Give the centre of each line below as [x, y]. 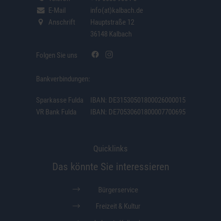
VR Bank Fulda [56, 112]
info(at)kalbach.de [116, 10]
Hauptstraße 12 [112, 22]
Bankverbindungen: [63, 79]
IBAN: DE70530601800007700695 [138, 112]
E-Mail [56, 10]
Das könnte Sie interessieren [110, 166]
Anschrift [60, 22]
